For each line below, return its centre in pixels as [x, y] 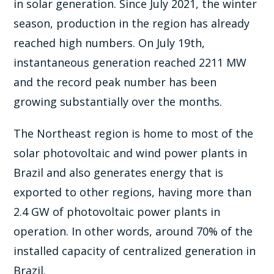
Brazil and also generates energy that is [119, 172]
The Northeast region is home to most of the [134, 133]
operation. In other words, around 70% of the [133, 231]
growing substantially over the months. [118, 101]
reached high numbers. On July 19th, [109, 43]
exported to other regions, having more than [133, 192]
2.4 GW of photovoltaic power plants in [117, 211]
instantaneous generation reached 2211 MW [130, 62]
